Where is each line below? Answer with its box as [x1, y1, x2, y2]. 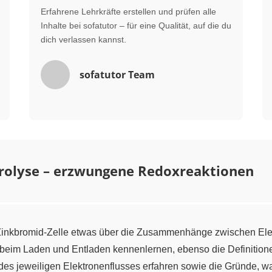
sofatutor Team [80, 68, 155, 81]
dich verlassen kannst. [41, 35, 126, 44]
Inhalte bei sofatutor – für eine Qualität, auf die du [41, 21, 231, 30]
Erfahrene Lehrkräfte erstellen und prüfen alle [41, 7, 216, 16]
